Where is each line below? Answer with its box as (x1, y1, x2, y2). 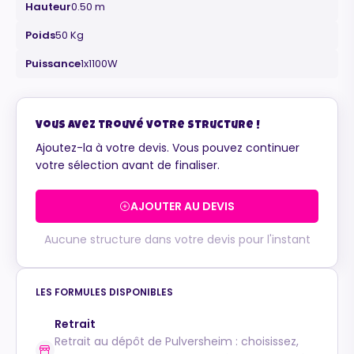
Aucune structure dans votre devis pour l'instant (43, 231, 311, 247)
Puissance (25, 55, 81, 71)
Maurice (100, 78, 147, 93)
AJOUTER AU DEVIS (130, 198, 235, 214)
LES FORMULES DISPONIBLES (36, 284, 173, 299)
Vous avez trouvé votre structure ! (36, 119, 260, 131)
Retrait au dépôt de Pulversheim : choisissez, (55, 333, 299, 349)
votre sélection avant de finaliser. (36, 156, 220, 173)
